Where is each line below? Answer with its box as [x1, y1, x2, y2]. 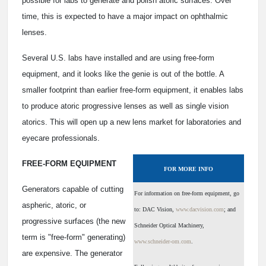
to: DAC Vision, [134, 206, 176, 213]
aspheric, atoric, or [22, 201, 86, 210]
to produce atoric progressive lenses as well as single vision [22, 102, 229, 111]
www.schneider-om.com [134, 238, 191, 245]
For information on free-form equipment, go [134, 190, 239, 197]
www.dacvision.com [176, 206, 224, 213]
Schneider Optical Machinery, [134, 222, 204, 229]
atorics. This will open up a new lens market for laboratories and [22, 118, 241, 127]
